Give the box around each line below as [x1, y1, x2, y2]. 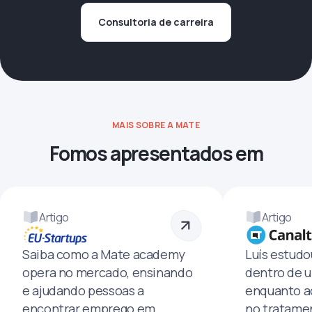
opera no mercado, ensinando [22, 263, 193, 281]
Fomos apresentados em [49, 139, 263, 166]
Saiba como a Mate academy [22, 245, 185, 263]
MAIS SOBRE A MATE [111, 118, 201, 131]
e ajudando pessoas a [22, 281, 144, 299]
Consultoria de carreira [98, 15, 214, 29]
